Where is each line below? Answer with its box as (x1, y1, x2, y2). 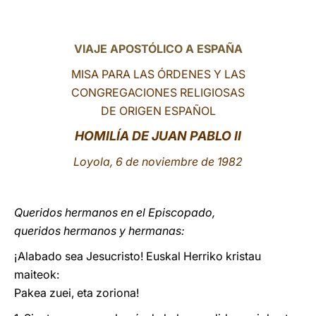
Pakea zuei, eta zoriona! (14, 286, 139, 300)
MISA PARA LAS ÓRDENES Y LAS (71, 67, 245, 81)
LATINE (224, 17, 260, 30)
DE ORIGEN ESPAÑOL (100, 104, 216, 118)
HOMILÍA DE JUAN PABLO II (75, 128, 241, 143)
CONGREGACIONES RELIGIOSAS (71, 85, 245, 99)
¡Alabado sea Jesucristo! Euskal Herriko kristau (14, 249, 261, 263)
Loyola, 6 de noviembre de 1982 (73, 154, 243, 169)
